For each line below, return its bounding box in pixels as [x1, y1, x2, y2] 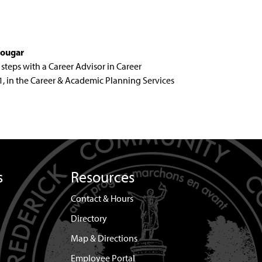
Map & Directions [70, 233, 137, 244]
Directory [70, 213, 107, 224]
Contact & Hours [70, 193, 133, 204]
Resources [70, 168, 135, 186]
